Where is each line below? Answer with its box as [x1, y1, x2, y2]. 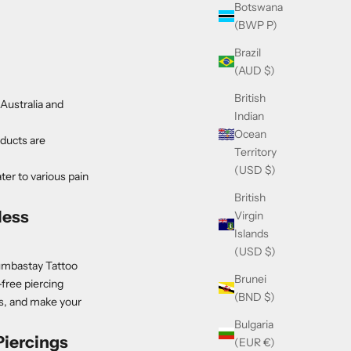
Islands [234, 226, 269, 241]
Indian [234, 108, 264, 123]
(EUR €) [234, 335, 275, 349]
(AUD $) [234, 63, 275, 78]
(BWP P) [234, 17, 277, 32]
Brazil [234, 45, 261, 60]
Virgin [234, 208, 263, 223]
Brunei [234, 271, 266, 286]
